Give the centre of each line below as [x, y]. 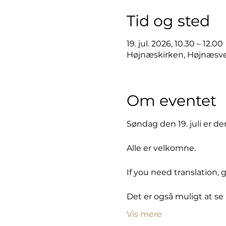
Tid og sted [168, 21]
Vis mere [144, 214]
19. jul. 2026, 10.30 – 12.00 [175, 44]
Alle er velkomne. [162, 148]
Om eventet [171, 101]
